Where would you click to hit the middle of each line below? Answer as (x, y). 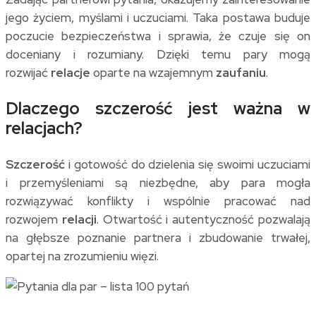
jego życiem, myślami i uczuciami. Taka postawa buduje (158, 18)
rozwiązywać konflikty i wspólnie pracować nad (158, 201)
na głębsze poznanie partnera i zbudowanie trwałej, (158, 238)
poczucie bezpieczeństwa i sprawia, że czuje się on (158, 36)
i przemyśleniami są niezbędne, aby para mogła (158, 183)
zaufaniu (241, 73)
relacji (79, 220)
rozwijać (28, 73)
